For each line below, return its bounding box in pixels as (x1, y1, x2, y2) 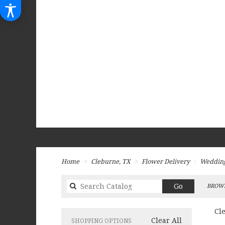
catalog (182, 191, 207, 200)
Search (182, 181, 207, 190)
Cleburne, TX (91, 157, 132, 165)
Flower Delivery (142, 157, 190, 165)
